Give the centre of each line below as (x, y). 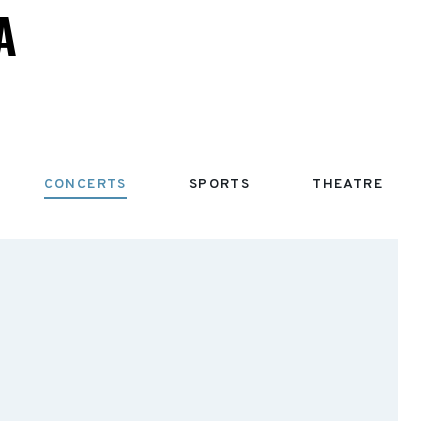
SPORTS (219, 184)
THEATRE (347, 184)
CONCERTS (85, 184)
